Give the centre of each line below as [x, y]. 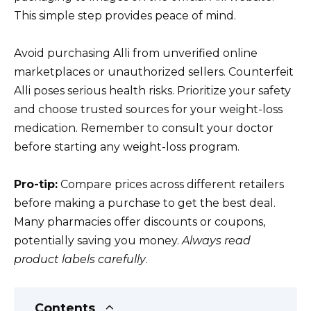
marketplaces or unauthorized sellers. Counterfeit [154, 72]
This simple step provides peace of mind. [125, 15]
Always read [216, 241]
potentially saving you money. [98, 241]
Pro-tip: [36, 185]
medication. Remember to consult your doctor [144, 128]
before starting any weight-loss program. [127, 146]
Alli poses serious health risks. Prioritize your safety [152, 90]
